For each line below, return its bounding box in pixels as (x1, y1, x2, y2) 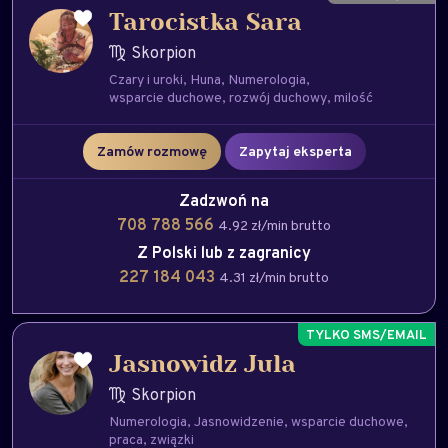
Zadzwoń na (179, 190, 269, 211)
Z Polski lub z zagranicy (137, 242, 311, 263)
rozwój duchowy (229, 88, 327, 106)
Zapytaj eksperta (238, 142, 352, 160)
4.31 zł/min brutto (219, 268, 329, 286)
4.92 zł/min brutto (218, 216, 331, 234)
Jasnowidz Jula (109, 353, 296, 377)
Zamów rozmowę (96, 142, 207, 160)
